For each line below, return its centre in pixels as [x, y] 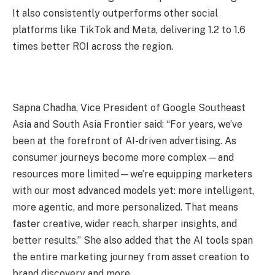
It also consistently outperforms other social [115, 13]
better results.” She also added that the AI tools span [133, 240]
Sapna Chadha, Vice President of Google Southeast [129, 107]
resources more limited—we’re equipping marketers [132, 174]
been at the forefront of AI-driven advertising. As [124, 141]
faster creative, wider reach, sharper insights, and [125, 223]
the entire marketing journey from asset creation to [131, 257]
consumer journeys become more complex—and [123, 157]
